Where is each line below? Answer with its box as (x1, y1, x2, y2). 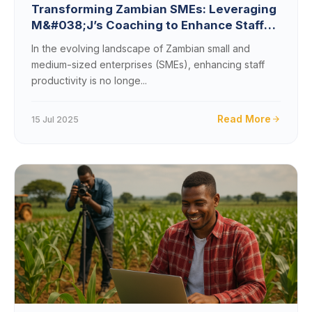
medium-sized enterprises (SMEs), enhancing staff (31, 58, 265, 70)
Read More (217, 113, 271, 125)
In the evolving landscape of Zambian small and (31, 42, 250, 54)
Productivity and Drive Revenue (31, 34, 219, 48)
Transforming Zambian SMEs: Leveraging (31, 2, 276, 16)
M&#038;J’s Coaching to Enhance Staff (31, 18, 264, 32)
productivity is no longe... (31, 75, 147, 86)
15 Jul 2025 (31, 114, 79, 125)
